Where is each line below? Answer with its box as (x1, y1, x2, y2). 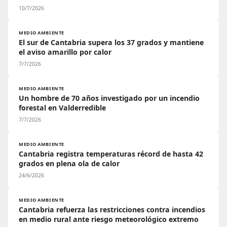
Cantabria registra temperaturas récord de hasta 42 (19, 149, 203, 159)
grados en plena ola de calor (19, 159, 120, 168)
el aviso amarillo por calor (19, 47, 111, 57)
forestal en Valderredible (19, 103, 106, 112)
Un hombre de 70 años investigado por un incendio (19, 93, 200, 103)
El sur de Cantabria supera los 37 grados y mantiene (19, 37, 204, 47)
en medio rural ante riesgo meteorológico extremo (19, 214, 199, 224)
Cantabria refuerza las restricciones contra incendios (19, 205, 205, 214)
